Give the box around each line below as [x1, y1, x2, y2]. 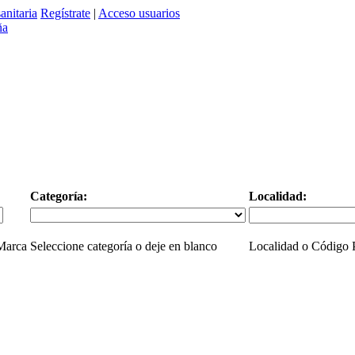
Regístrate [40, 6, 90, 20]
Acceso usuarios [98, 6, 180, 20]
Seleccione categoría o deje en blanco [29, 239, 217, 253]
